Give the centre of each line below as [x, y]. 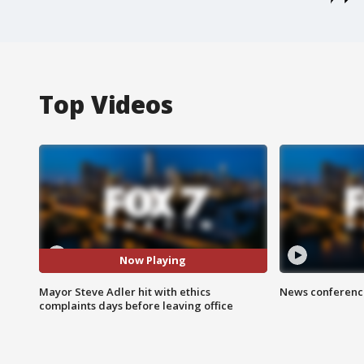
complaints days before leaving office [136, 305]
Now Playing [153, 260]
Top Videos [106, 104]
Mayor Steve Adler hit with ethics [125, 291]
